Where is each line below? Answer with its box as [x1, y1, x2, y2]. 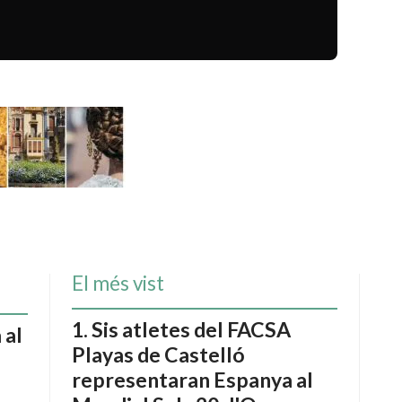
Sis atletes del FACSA [92, 316, 291, 342]
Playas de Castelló [72, 341, 245, 367]
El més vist [72, 270, 164, 295]
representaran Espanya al [72, 366, 313, 392]
